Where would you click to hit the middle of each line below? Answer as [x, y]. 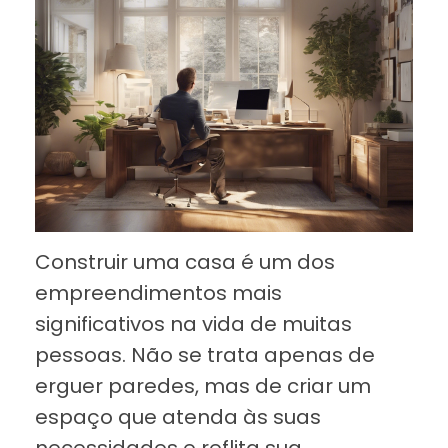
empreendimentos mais [158, 292]
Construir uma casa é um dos [185, 261]
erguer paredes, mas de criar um [203, 385]
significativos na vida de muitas [193, 323]
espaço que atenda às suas [178, 416]
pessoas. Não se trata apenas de [205, 354]
